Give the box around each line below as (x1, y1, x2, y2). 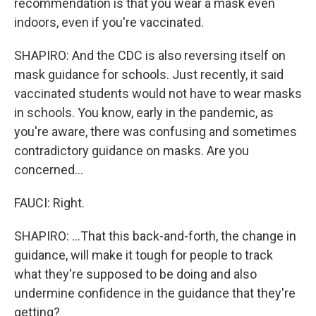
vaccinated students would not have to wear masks (14, 86, 302, 101)
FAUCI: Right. (14, 195, 85, 210)
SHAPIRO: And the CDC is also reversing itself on (14, 48, 286, 63)
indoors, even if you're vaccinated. (14, 15, 204, 30)
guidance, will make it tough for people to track (14, 248, 273, 262)
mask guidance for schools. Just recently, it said (14, 67, 284, 82)
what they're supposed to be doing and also (14, 267, 257, 281)
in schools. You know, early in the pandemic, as (14, 105, 274, 120)
